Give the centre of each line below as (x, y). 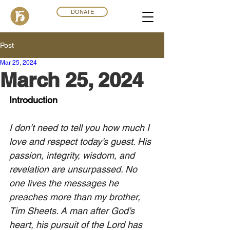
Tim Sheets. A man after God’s (73, 211)
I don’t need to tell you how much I (81, 128)
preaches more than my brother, (76, 197)
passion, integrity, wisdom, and (73, 155)
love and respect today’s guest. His (81, 141)
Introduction (33, 100)
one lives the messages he (65, 183)
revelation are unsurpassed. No (74, 169)
